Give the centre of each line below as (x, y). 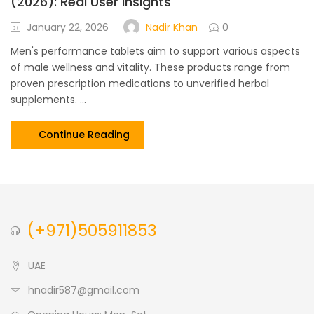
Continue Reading (84, 135)
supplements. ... (48, 100)
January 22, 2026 (68, 28)
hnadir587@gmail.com (84, 291)
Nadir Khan (172, 27)
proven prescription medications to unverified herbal (140, 84)
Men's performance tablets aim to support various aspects (155, 52)
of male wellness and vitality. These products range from (150, 68)
